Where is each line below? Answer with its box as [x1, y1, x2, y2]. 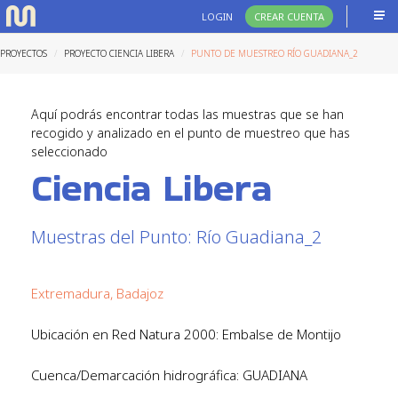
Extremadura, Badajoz [31, 284, 163, 302]
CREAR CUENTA [254, 10, 324, 23]
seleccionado [31, 143, 107, 160]
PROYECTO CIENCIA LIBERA [64, 47, 174, 60]
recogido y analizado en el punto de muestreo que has [31, 124, 350, 141]
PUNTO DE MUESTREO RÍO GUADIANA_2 [191, 47, 358, 60]
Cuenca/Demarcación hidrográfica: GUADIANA [31, 366, 307, 384]
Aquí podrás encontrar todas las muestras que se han [31, 106, 344, 123]
